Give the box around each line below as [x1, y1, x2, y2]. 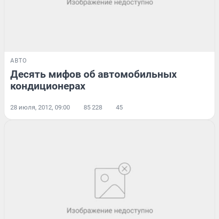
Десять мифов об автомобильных [10, 68, 177, 80]
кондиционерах [10, 80, 86, 92]
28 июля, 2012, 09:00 [10, 103, 70, 111]
